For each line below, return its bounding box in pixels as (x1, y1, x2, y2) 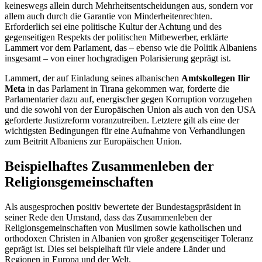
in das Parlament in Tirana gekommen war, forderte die (25, 83, 229, 94)
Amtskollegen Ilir (181, 73, 250, 83)
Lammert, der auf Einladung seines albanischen (5, 73, 181, 83)
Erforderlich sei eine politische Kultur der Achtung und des (5, 21, 222, 32)
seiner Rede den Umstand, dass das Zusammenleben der (5, 212, 212, 222)
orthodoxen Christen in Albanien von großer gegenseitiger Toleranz (5, 233, 253, 243)
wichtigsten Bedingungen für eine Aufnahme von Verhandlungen (5, 125, 245, 136)
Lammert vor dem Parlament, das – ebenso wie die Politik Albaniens (5, 42, 257, 53)
